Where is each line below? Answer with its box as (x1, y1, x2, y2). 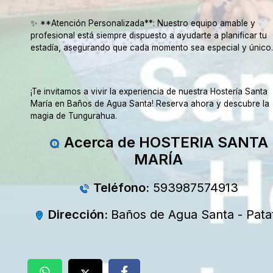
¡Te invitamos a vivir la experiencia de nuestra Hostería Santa (30, 87, 268, 96)
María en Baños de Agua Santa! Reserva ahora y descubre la (30, 99, 269, 108)
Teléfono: (90, 180, 150, 195)
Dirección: (45, 207, 112, 222)
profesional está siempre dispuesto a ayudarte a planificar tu (30, 30, 267, 40)
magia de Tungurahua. (30, 111, 117, 121)
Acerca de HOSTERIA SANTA (60, 133, 269, 151)
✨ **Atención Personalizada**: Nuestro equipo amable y (30, 18, 255, 28)
